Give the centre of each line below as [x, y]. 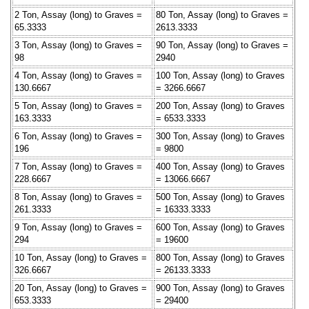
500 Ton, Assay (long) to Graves [220, 197]
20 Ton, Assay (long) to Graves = [81, 288]
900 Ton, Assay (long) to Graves [220, 288]
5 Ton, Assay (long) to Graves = [78, 106]
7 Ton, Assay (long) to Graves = [78, 166]
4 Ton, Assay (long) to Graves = [78, 75]
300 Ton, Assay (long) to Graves [220, 136]
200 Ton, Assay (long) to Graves [220, 106]
